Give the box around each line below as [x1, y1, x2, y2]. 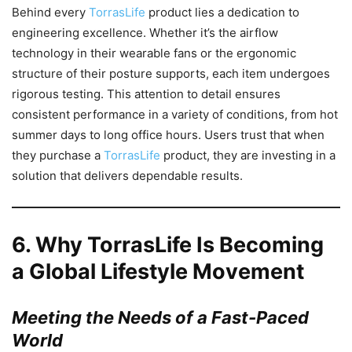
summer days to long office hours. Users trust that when [12, 126, 324, 142]
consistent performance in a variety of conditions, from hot [12, 106, 338, 122]
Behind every [12, 4, 89, 20]
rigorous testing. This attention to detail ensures [12, 86, 280, 101]
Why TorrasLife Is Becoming [35, 231, 324, 258]
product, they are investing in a [160, 147, 335, 163]
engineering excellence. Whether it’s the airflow [12, 24, 278, 40]
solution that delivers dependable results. [12, 167, 243, 183]
